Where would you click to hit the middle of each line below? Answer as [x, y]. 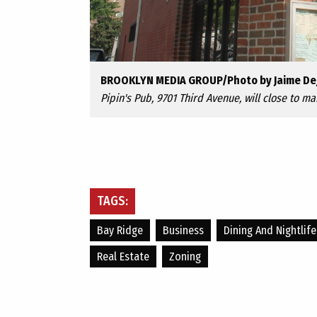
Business [183, 230]
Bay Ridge [120, 230]
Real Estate [123, 257]
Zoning [185, 257]
